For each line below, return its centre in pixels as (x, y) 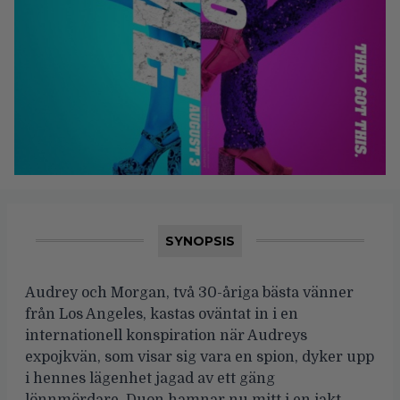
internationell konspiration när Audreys (166, 335)
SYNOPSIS (200, 241)
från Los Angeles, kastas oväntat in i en (162, 314)
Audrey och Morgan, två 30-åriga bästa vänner (189, 292)
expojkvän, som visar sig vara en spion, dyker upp (200, 357)
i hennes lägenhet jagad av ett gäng (150, 378)
